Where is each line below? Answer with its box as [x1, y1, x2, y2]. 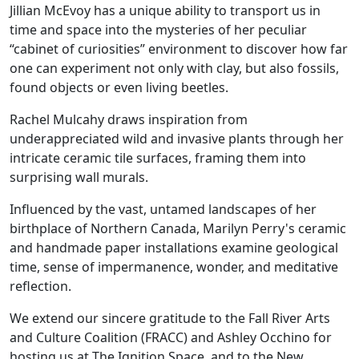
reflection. [10, 277, 71, 296]
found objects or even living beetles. [10, 79, 232, 97]
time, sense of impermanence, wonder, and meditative [10, 258, 338, 276]
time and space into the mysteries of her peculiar [10, 21, 307, 39]
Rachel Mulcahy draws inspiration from [10, 111, 248, 129]
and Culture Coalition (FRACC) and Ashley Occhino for [10, 329, 332, 347]
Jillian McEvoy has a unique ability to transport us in [10, 2, 321, 20]
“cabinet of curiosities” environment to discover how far [10, 40, 348, 58]
